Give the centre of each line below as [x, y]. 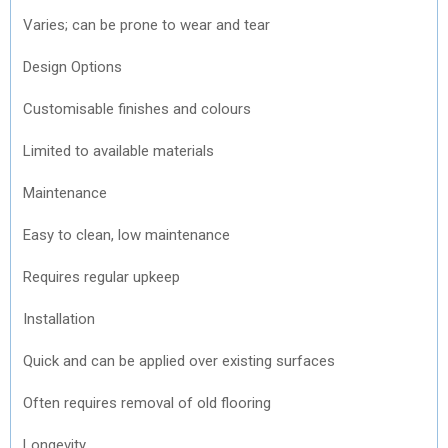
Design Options [72, 66]
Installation [59, 318]
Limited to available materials [118, 150]
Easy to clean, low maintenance [126, 234]
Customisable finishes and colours [137, 108]
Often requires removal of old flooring [147, 402]
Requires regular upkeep [101, 276]
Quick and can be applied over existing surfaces [179, 360]
